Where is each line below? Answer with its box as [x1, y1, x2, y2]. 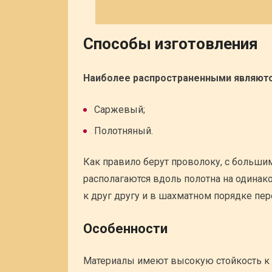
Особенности [83, 221, 168, 237]
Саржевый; [94, 104, 145, 116]
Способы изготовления [83, 35, 258, 53]
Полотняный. [94, 125, 153, 137]
